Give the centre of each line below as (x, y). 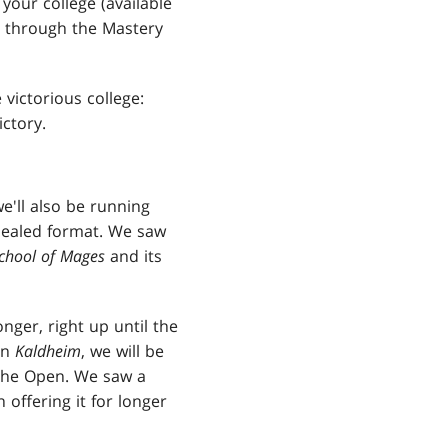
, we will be (122, 351)
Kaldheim (48, 351)
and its (133, 256)
